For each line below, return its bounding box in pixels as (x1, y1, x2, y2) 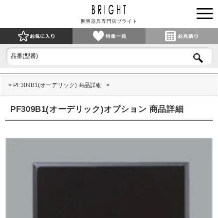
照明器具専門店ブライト (80, 18, 138, 24)
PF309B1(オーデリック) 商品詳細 (13, 82, 104, 89)
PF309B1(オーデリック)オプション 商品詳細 (10, 105, 184, 114)
